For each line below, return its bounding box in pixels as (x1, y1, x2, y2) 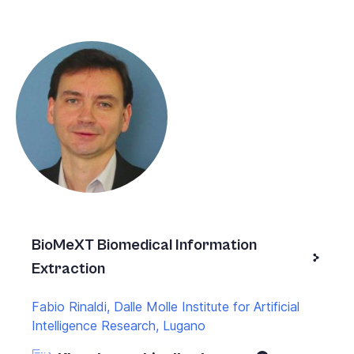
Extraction (32, 259, 105, 278)
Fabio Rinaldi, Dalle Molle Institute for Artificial (32, 298, 299, 314)
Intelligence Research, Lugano (32, 317, 205, 333)
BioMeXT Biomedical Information (32, 235, 257, 254)
